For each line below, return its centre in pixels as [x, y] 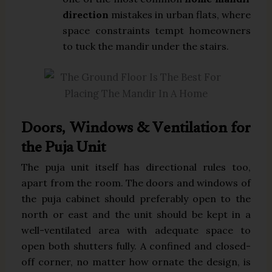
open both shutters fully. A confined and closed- [136, 246]
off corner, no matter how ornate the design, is [136, 262]
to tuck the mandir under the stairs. [146, 46]
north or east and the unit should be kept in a [136, 214]
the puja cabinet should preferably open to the [136, 199]
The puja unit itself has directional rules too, [136, 167]
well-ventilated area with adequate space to [136, 230]
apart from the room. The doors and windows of [136, 183]
